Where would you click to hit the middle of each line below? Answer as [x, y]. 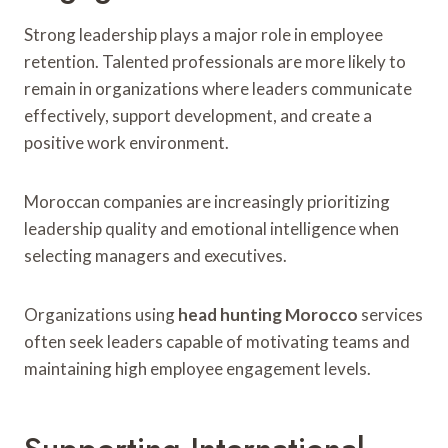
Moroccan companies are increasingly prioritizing [207, 201]
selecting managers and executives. [155, 255]
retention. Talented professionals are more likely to [215, 61]
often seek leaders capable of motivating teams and [217, 341]
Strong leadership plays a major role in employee [203, 34]
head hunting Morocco [268, 314]
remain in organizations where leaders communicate [218, 88]
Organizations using [101, 314]
